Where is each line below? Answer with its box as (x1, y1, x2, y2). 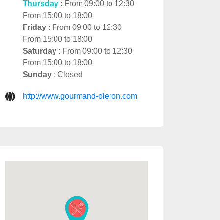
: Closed (52, 70, 82, 79)
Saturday (23, 46, 56, 55)
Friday (23, 23, 46, 31)
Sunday (23, 70, 52, 79)
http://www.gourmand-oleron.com (23, 91, 137, 100)
